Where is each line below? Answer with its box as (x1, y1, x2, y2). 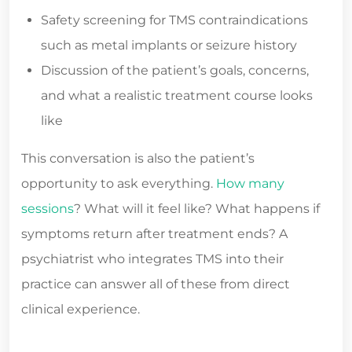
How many (216, 176, 284, 192)
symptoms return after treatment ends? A (21, 226, 288, 242)
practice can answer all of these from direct (21, 277, 290, 292)
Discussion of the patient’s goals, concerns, (41, 63, 309, 79)
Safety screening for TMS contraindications (41, 13, 308, 28)
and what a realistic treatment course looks (41, 88, 313, 104)
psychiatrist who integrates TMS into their (21, 251, 284, 267)
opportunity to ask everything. (21, 176, 216, 192)
